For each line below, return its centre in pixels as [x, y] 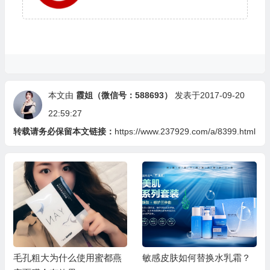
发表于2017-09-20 [209, 96]
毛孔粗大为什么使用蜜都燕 [67, 258]
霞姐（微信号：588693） [124, 96]
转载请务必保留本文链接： [64, 132]
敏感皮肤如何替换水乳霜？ [197, 258]
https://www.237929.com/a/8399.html [185, 132]
